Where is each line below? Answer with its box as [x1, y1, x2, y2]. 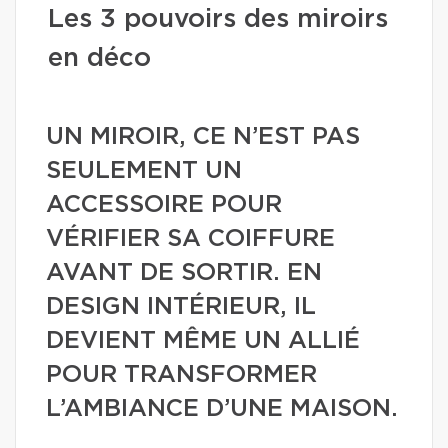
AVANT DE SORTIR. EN [46, 261, 322, 285]
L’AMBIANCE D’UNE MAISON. [46, 397, 398, 421]
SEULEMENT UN [46, 159, 242, 183]
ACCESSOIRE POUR [46, 193, 282, 217]
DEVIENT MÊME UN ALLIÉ [46, 329, 360, 353]
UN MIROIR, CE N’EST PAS [46, 125, 360, 149]
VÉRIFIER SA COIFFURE [46, 227, 335, 251]
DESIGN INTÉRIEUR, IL [46, 295, 316, 319]
